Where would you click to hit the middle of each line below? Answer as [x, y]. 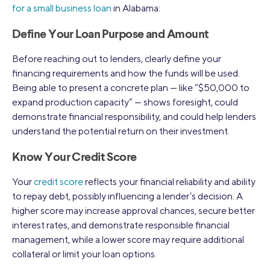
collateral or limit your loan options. [84, 254]
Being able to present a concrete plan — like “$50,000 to [131, 87]
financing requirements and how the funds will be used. [126, 73]
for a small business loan [62, 8]
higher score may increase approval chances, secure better [133, 210]
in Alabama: [136, 8]
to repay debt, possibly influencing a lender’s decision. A [127, 196]
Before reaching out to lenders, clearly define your [117, 58]
